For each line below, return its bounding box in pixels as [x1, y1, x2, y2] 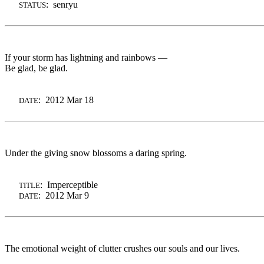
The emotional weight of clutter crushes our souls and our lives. [5, 243, 240, 253]
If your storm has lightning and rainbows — [5, 52, 167, 62]
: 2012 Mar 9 [38, 190, 89, 200]
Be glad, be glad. [5, 62, 68, 73]
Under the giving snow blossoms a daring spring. [5, 147, 187, 158]
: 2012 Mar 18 [38, 94, 94, 105]
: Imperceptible [40, 179, 98, 190]
